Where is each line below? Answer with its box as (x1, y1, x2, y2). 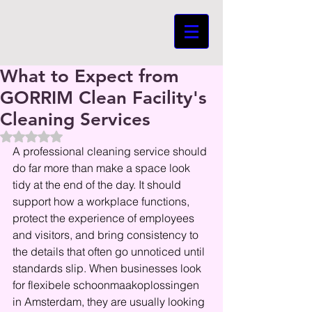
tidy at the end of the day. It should (13, 178, 184, 192)
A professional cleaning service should (13, 144, 210, 158)
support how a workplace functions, (13, 194, 192, 208)
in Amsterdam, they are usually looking (13, 295, 208, 309)
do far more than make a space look (13, 161, 193, 175)
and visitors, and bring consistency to (13, 228, 201, 242)
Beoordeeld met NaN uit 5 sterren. (31, 131, 187, 141)
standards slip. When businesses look (13, 261, 204, 275)
